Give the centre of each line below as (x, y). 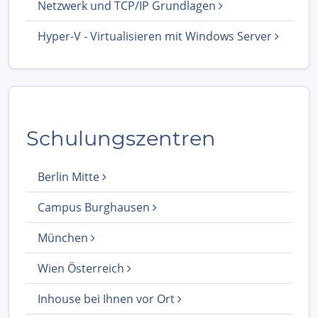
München (64, 237)
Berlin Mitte (70, 176)
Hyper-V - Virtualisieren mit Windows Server (156, 36)
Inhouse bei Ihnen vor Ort (108, 298)
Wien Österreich (82, 268)
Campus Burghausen (95, 207)
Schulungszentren (121, 138)
